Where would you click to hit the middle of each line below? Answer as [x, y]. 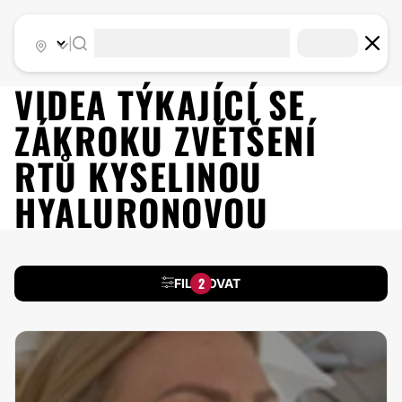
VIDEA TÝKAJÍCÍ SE [160, 104]
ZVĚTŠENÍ [245, 140]
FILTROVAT [207, 283]
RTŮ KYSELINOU [139, 176]
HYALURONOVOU [141, 212]
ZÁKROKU [94, 140]
